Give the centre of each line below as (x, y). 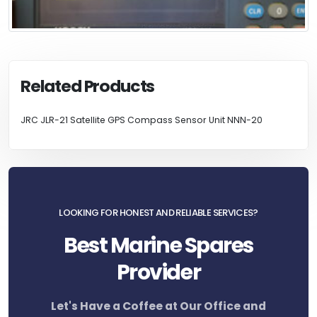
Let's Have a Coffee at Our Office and (158, 306)
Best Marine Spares (158, 246)
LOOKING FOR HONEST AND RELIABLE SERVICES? (158, 213)
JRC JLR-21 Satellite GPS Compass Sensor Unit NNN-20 (142, 120)
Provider (158, 272)
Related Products (88, 86)
